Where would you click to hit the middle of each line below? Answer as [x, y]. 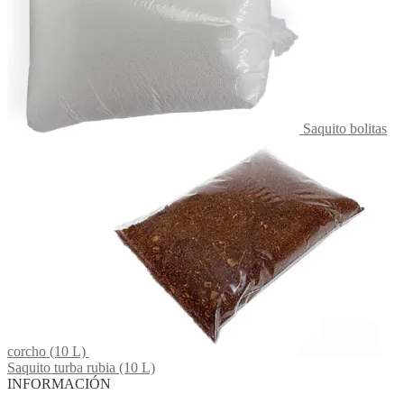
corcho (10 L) [46, 351]
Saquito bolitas [345, 128]
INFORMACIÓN [59, 383]
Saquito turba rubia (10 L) [81, 367]
